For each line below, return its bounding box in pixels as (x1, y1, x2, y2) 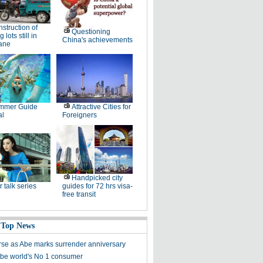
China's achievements (62, 36, 133, 44)
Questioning (71, 28, 110, 36)
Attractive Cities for (71, 103, 131, 111)
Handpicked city (71, 174, 123, 182)
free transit (62, 190, 96, 198)
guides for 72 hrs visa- (62, 182, 133, 190)
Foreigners (62, 111, 97, 119)
